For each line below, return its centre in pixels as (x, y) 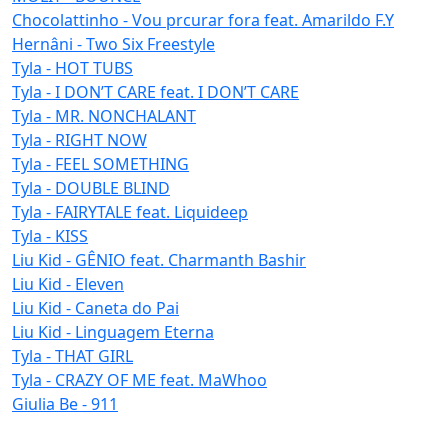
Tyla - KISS (50, 235)
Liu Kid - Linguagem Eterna (113, 331)
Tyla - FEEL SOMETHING (100, 163)
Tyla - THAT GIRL (72, 355)
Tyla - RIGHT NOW (79, 139)
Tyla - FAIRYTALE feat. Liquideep (130, 211)
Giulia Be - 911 (65, 403)
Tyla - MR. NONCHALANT (104, 115)
